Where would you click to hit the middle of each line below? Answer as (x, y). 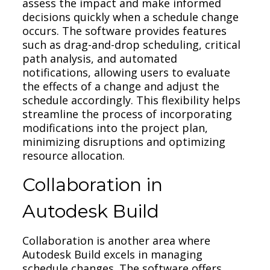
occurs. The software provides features (125, 30)
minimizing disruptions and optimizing (124, 141)
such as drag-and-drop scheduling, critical (132, 44)
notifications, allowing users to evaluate (127, 72)
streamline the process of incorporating (127, 114)
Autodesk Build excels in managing (113, 254)
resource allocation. (74, 155)
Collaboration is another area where (117, 240)
